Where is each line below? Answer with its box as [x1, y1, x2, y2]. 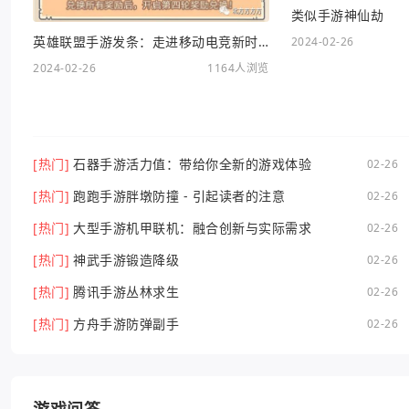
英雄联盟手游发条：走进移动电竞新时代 [257, 33, 268, 51]
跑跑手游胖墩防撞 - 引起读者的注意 [73, 187, 285, 205]
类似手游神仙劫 [290, 6, 384, 25]
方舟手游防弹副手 [73, 315, 179, 333]
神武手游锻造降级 [73, 251, 179, 269]
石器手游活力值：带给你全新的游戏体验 [73, 155, 311, 173]
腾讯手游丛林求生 [73, 283, 179, 301]
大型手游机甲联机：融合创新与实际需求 [73, 219, 311, 237]
